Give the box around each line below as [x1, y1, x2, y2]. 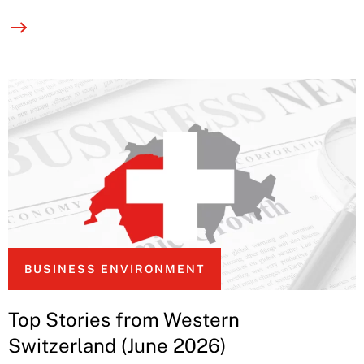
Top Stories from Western [8, 307, 240, 331]
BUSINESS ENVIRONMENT [24, 262, 205, 275]
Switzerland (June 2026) [8, 333, 226, 357]
